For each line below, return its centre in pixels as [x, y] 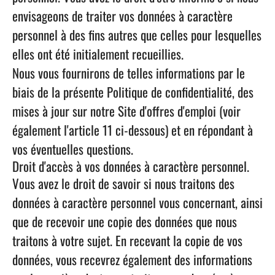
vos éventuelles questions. [73, 149]
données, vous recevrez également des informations [132, 259]
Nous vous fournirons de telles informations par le [129, 73]
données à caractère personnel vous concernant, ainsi [137, 202]
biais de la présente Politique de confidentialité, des [133, 92]
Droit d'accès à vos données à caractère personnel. [131, 166]
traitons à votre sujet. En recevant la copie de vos [127, 240]
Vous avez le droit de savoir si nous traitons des [123, 183]
